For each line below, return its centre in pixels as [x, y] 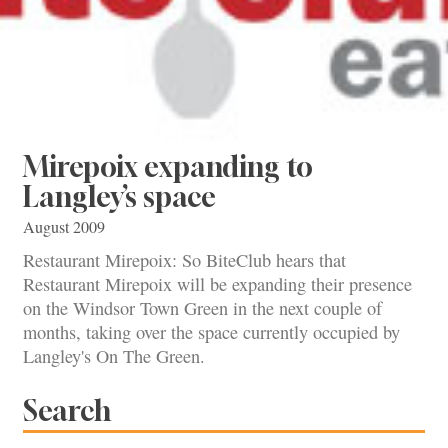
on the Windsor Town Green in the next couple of [202, 308]
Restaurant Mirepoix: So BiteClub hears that [184, 260]
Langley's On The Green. [114, 356]
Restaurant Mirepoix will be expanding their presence [217, 284]
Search [67, 410]
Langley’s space [119, 196]
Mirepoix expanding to [168, 166]
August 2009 [64, 227]
